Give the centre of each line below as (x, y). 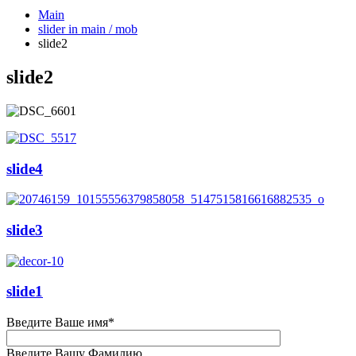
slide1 (25, 292)
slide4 (25, 168)
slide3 (25, 230)
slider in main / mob (88, 29)
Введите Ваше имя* (60, 323)
